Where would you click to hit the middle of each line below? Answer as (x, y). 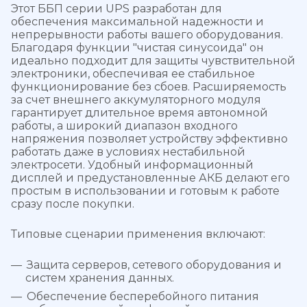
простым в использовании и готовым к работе (145, 191)
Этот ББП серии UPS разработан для (116, 8)
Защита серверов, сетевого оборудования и (154, 265)
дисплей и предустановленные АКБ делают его (150, 177)
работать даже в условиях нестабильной (128, 151)
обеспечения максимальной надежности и (137, 21)
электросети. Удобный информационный (132, 164)
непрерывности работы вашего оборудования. (147, 34)
